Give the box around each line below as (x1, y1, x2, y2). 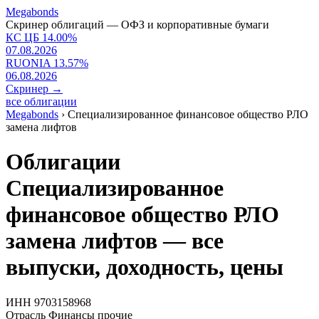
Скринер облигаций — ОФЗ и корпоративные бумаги (6, 19, 269, 31)
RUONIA (6, 57, 51, 69)
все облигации (6, 95, 77, 108)
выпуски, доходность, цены (6, 254, 283, 281)
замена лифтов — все (6, 228, 224, 254)
